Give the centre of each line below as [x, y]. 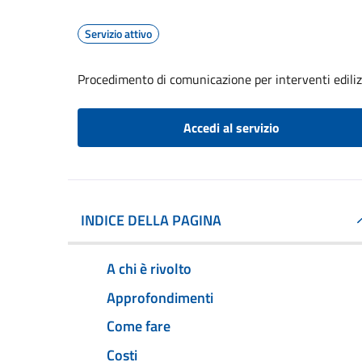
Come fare [139, 326]
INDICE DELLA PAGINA [151, 220]
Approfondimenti [160, 297]
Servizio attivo [118, 34]
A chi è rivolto [149, 268]
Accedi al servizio [231, 128]
